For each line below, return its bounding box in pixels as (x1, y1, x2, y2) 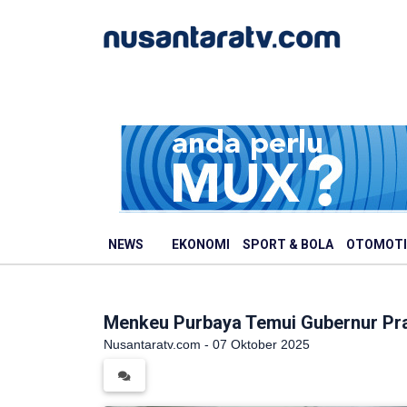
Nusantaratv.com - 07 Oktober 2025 (104, 337, 310, 352)
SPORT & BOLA (243, 237, 333, 252)
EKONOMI (172, 237, 230, 252)
